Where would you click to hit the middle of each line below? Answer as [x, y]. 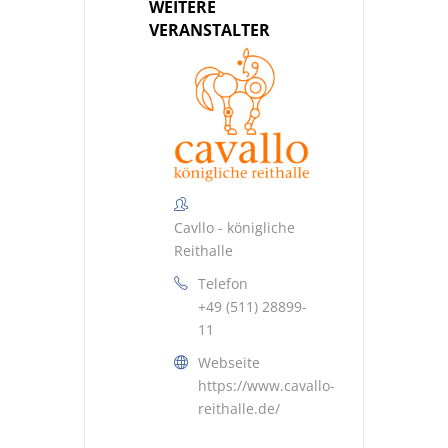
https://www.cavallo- [266, 386]
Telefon [223, 284]
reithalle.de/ [239, 409]
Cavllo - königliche [234, 228]
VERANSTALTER [209, 30]
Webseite [229, 363]
